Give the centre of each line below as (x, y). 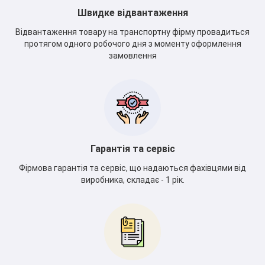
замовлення (132, 55)
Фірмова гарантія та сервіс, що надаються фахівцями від (132, 168)
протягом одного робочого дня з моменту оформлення (132, 43)
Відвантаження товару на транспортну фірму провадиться (132, 32)
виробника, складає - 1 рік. (132, 180)
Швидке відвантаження (132, 12)
